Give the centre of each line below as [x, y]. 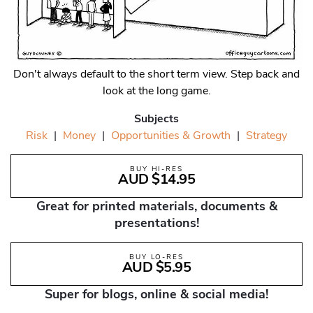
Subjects [156, 119]
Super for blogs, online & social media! [156, 294]
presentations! [156, 223]
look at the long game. [156, 91]
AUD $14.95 [156, 180]
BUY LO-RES [156, 257]
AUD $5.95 [156, 268]
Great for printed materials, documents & [156, 206]
